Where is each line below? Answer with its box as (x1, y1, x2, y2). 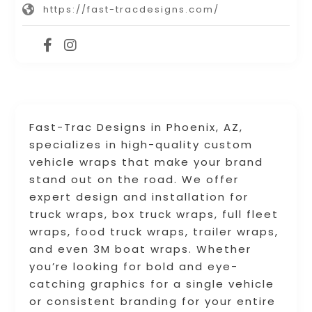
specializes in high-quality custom (29, 137, 253, 153)
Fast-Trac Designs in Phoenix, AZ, (29, 120, 244, 135)
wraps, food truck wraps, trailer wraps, (29, 224, 279, 240)
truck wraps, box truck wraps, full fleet (29, 207, 279, 222)
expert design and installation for (29, 189, 249, 205)
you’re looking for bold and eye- (29, 259, 239, 274)
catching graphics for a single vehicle (29, 276, 275, 292)
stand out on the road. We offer (29, 172, 240, 187)
